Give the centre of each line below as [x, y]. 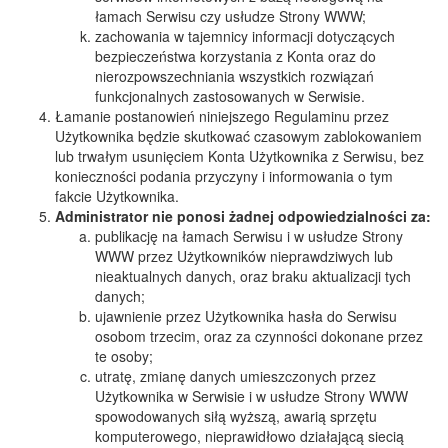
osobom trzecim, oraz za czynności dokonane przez [259, 336]
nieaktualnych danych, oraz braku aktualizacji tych [253, 276]
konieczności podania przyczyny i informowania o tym [224, 176]
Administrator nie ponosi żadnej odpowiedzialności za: [243, 216]
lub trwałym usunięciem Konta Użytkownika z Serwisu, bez [239, 156]
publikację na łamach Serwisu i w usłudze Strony [249, 236]
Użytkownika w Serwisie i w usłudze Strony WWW [251, 396]
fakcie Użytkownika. [117, 196]
